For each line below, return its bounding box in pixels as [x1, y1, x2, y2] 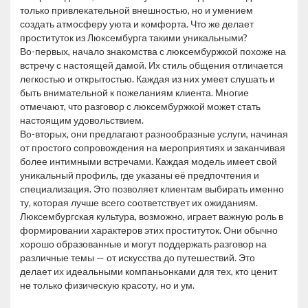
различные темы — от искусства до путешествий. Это [20, 251, 255, 263]
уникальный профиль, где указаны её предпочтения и [20, 168, 259, 181]
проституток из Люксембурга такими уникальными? [20, 31, 247, 43]
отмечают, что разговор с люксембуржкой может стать [20, 100, 261, 112]
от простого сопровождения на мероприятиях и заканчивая [20, 141, 285, 153]
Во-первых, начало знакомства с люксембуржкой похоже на [20, 45, 286, 57]
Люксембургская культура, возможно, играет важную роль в [20, 210, 283, 222]
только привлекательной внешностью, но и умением [20, 3, 253, 16]
